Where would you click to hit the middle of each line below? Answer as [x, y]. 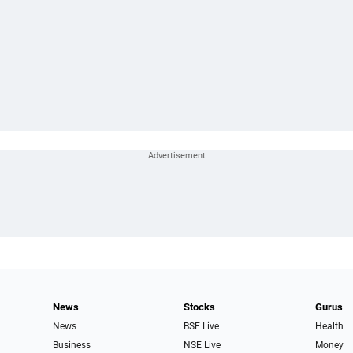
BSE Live [202, 326]
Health [329, 326]
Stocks [200, 307]
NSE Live [203, 345]
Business [71, 345]
